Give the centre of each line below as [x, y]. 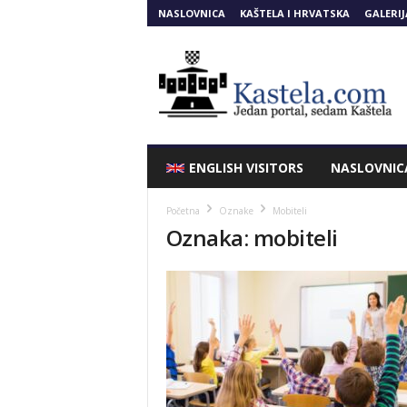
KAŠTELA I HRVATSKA [294, 13]
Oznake [236, 211]
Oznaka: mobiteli [252, 238]
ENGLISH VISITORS [246, 168]
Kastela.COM [181, 42]
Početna [183, 211]
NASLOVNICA [191, 13]
